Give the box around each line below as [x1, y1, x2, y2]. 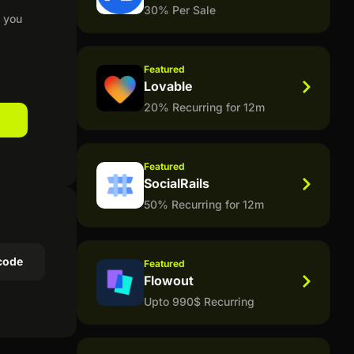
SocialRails [143, 175, 209, 191]
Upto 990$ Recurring [143, 294, 254, 308]
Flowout [143, 272, 194, 288]
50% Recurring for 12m [143, 197, 264, 211]
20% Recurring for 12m [143, 100, 265, 114]
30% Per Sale [143, 2, 216, 17]
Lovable [143, 77, 193, 94]
